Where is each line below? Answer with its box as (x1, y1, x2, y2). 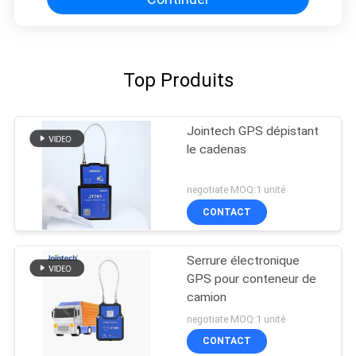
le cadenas (187, 142, 247, 157)
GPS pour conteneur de (187, 271, 317, 286)
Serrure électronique (187, 253, 300, 268)
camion (187, 289, 227, 304)
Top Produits (122, 68, 234, 91)
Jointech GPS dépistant (187, 124, 319, 139)
